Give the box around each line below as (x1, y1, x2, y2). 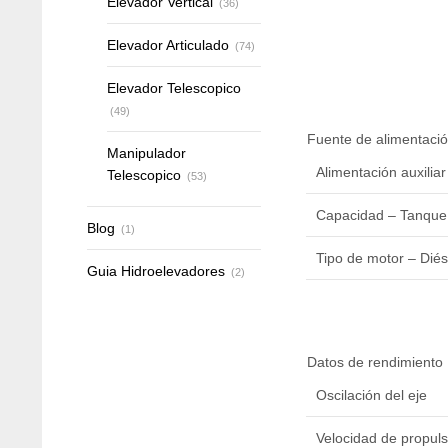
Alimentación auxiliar (315, 163, 446, 180)
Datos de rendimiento (306, 353, 443, 370)
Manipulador (107, 145, 186, 161)
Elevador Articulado (107, 37, 229, 53)
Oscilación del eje (315, 386, 427, 403)
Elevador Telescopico (107, 80, 241, 96)
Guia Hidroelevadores (87, 263, 225, 279)
